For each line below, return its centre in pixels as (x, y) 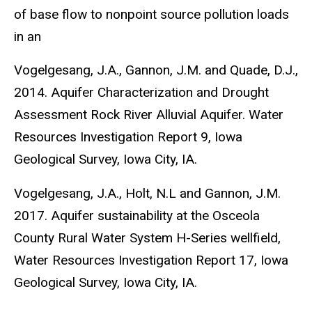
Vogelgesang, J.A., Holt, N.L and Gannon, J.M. (147, 194)
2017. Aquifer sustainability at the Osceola (137, 216)
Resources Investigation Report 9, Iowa (128, 137)
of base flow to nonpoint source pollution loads (151, 14)
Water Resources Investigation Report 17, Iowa (151, 260)
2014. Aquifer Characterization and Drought (141, 93)
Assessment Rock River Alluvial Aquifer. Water (149, 115)
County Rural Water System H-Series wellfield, (147, 238)
